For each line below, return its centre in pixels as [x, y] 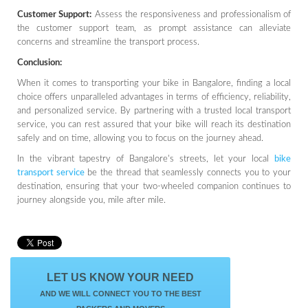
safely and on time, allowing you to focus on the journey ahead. [140, 138]
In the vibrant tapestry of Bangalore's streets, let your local [146, 159]
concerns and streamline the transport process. [108, 42]
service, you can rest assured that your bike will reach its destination [154, 124]
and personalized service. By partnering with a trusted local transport [154, 111]
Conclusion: [40, 63]
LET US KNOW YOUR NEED [120, 277]
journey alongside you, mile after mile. [91, 200]
